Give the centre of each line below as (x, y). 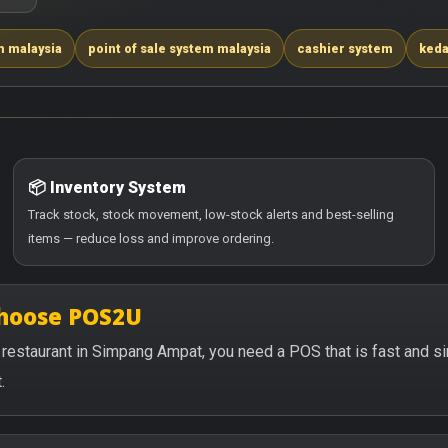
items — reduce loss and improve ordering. (151, 238)
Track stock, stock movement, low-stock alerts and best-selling (211, 214)
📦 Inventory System (107, 187)
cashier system (345, 48)
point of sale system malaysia (179, 48)
